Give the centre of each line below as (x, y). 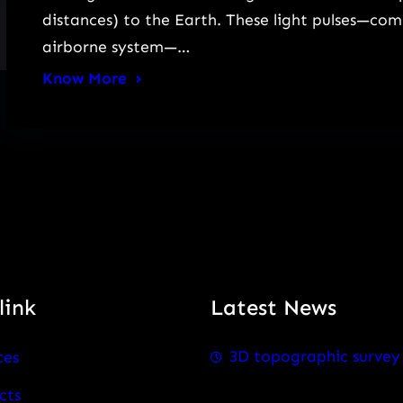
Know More (84, 79)
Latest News (273, 308)
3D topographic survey (315, 356)
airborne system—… (116, 47)
